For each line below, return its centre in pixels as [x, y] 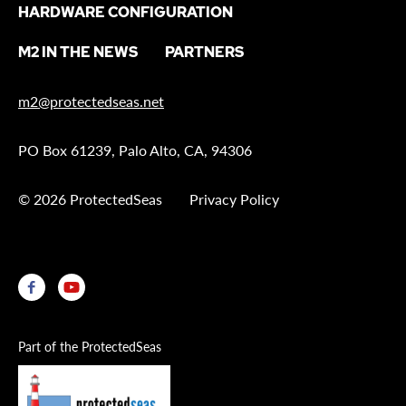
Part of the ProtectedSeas [90, 347]
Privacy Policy [234, 199]
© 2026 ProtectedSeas [90, 199]
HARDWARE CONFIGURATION [126, 12]
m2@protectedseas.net [91, 101]
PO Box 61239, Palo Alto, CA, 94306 [135, 150]
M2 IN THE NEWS [78, 52]
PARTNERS [204, 52]
